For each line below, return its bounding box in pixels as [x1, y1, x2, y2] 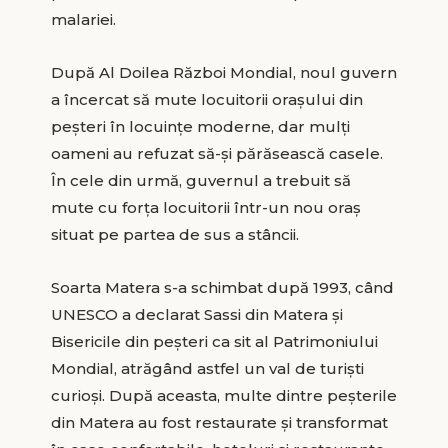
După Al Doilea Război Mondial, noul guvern [50, 62, 397, 82]
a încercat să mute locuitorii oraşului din [50, 89, 363, 109]
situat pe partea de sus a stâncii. [50, 224, 299, 244]
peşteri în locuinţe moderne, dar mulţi [50, 116, 350, 136]
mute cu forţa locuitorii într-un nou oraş [50, 197, 361, 217]
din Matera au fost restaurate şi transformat [50, 412, 388, 432]
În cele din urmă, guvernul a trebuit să [50, 170, 351, 190]
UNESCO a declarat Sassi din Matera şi [50, 304, 343, 324]
